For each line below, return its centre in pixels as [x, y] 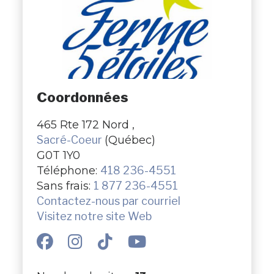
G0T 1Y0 [58, 155]
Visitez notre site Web [94, 216]
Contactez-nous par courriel [108, 201]
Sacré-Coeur [70, 139]
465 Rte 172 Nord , [85, 124]
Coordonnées [82, 98]
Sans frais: [65, 185]
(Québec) [130, 139]
